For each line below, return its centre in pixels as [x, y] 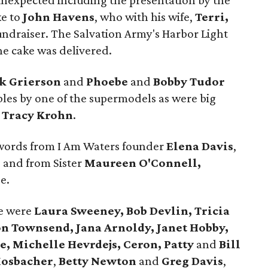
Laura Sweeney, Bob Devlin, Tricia [131, 211]
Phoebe [107, 81]
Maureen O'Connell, [143, 163]
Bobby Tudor [189, 81]
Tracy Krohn [37, 115]
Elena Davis [200, 146]
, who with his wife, [145, 17]
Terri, [212, 17]
